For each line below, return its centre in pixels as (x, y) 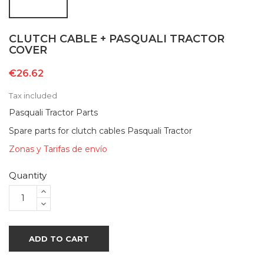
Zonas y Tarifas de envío (58, 149)
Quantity (28, 175)
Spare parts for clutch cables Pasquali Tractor (100, 131)
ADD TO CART (59, 238)
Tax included (33, 95)
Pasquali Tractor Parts (53, 112)
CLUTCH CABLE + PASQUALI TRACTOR (117, 39)
